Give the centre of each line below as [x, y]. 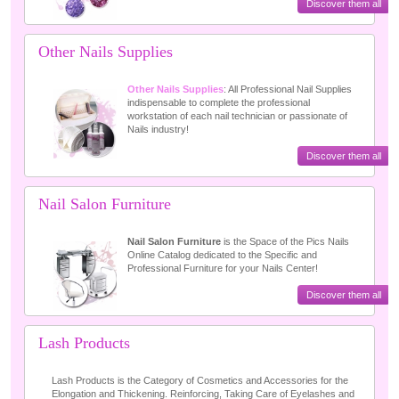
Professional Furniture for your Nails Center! [223, 268]
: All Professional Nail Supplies [288, 89]
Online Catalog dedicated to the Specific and [222, 255]
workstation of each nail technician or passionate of [237, 116]
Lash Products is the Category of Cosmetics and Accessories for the [200, 380]
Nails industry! [158, 129]
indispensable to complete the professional [219, 102]
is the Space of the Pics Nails [285, 241]
